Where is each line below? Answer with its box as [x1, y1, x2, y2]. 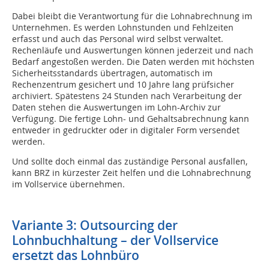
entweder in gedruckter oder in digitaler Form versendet [12, 124, 240, 136]
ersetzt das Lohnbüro [12, 247, 139, 264]
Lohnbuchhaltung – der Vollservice [12, 232, 219, 249]
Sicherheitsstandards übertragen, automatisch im [12, 67, 213, 79]
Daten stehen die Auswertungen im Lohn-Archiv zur [12, 101, 221, 113]
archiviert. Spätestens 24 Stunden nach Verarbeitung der [12, 90, 242, 102]
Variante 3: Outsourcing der [12, 217, 178, 234]
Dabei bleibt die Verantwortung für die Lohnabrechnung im [12, 10, 252, 22]
